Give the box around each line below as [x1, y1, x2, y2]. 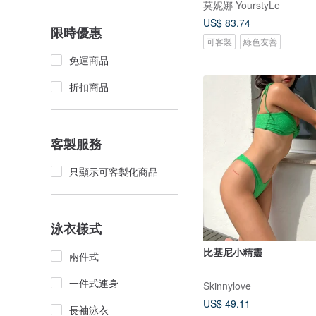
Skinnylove [203, 279, 251, 293]
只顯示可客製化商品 [69, 164, 158, 178]
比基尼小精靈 [203, 245, 262, 260]
